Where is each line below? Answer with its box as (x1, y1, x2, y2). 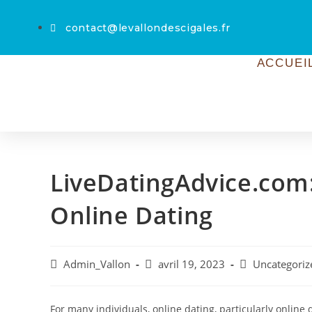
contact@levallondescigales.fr (65, 22, 231, 34)
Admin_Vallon (63, 258, 130, 271)
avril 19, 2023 (158, 258, 225, 271)
